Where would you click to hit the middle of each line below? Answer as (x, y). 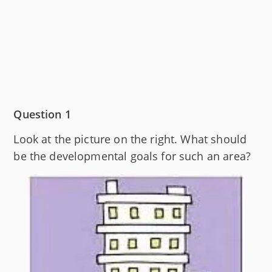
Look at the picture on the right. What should (130, 139)
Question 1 (42, 114)
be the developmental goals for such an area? (132, 156)
